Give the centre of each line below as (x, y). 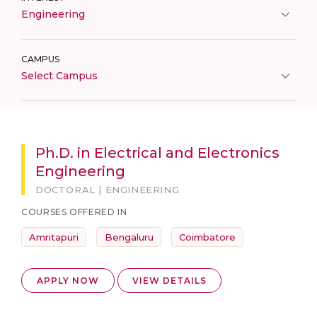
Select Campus (59, 76)
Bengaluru (129, 237)
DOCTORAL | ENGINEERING (108, 190)
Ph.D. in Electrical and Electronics (157, 153)
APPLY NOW (68, 281)
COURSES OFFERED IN (74, 212)
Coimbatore (207, 237)
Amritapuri (54, 237)
